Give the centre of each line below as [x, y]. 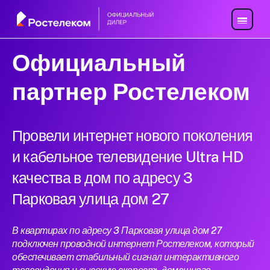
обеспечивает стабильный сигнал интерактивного [126, 257]
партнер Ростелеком [131, 92]
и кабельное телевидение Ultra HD [127, 157]
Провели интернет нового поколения [133, 136]
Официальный [99, 63]
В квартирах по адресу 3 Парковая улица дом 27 [117, 231]
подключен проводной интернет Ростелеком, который [133, 244]
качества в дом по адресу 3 [102, 178]
